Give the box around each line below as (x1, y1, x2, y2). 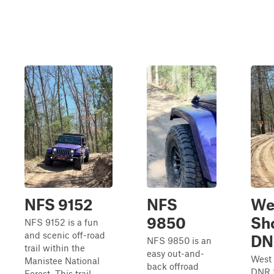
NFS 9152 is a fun (24, 217, 98, 228)
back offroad (147, 261, 199, 272)
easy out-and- (147, 248, 204, 259)
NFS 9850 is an (147, 235, 212, 246)
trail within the (24, 242, 85, 253)
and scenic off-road (24, 229, 105, 240)
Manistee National (24, 255, 100, 266)
